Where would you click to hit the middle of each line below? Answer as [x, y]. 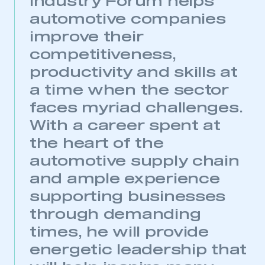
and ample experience [125, 180]
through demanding [115, 215]
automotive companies [128, 20]
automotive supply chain [135, 162]
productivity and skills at [134, 73]
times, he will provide [119, 233]
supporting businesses [128, 197]
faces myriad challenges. [136, 109]
